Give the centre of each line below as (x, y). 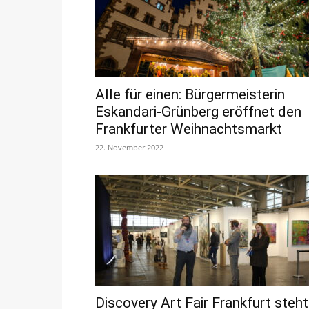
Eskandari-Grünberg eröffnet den (198, 111)
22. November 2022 (129, 147)
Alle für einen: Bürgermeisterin (190, 94)
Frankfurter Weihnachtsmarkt (189, 129)
